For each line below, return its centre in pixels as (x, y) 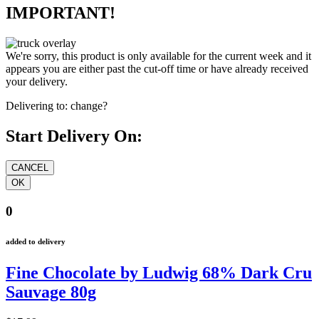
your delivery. (37, 82)
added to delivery (36, 241)
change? (89, 106)
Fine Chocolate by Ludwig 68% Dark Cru (159, 272)
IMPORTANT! (61, 13)
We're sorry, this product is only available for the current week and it (158, 56)
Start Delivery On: (74, 136)
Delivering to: (37, 106)
